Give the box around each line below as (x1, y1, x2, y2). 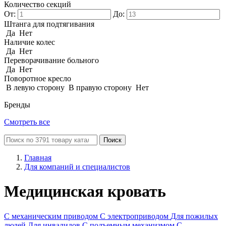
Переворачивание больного (4, 56, 99, 65)
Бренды (4, 100, 30, 109)
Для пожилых (171, 211, 218, 220)
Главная (24, 153, 51, 162)
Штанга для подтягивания (4, 20, 94, 28)
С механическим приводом (4, 211, 100, 220)
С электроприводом (100, 211, 171, 220)
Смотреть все (4, 118, 50, 126)
